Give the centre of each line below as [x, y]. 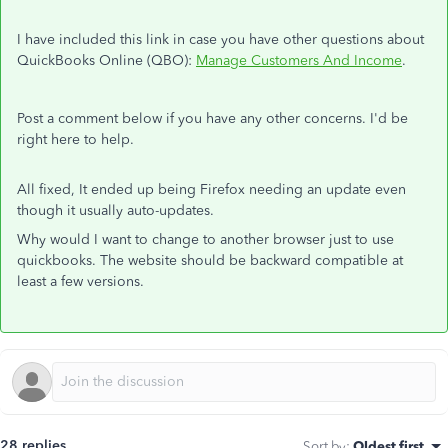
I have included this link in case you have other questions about [220, 39]
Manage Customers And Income [299, 60]
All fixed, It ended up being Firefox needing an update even [211, 189]
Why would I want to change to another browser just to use [205, 239]
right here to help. [75, 139]
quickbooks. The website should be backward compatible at [210, 260]
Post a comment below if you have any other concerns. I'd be [212, 118]
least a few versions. [80, 281]
